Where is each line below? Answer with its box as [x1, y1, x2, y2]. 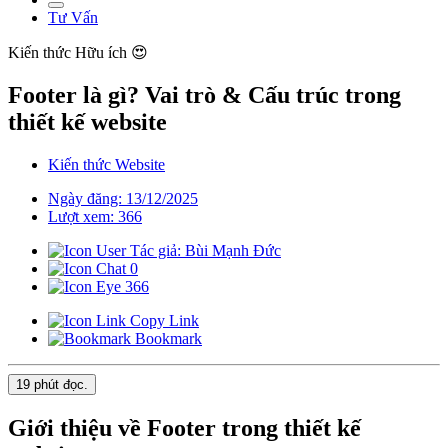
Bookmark [131, 330, 202, 348]
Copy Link [126, 312, 199, 330]
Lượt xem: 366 [48, 208, 142, 226]
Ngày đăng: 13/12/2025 [48, 190, 198, 208]
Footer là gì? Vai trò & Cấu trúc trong [8, 82, 401, 109]
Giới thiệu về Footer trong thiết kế [8, 415, 361, 442]
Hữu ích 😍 [75, 44, 148, 62]
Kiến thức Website [48, 156, 165, 174]
